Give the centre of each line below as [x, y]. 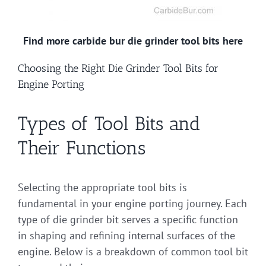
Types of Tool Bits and [109, 123]
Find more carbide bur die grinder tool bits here [133, 40]
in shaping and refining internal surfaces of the [126, 235]
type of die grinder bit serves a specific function [128, 219]
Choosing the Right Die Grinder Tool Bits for [118, 68]
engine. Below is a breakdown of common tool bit [133, 251]
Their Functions [82, 148]
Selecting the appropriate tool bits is [102, 187]
